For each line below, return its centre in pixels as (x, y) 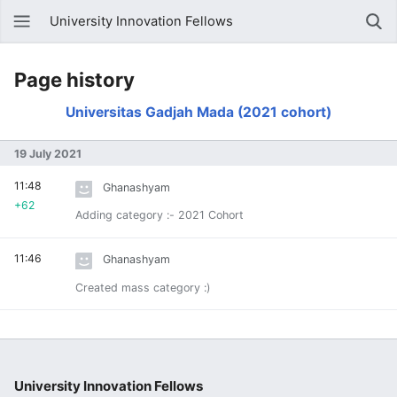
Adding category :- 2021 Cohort (160, 215)
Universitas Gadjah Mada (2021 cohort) (198, 112)
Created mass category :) (143, 287)
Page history (74, 80)
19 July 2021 (48, 154)
